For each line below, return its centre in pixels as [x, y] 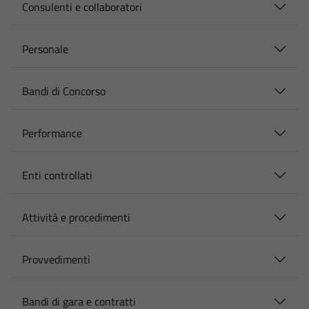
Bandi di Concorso [64, 91]
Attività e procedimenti [76, 217]
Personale [45, 49]
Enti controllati [57, 175]
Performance [52, 133]
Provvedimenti [56, 259]
